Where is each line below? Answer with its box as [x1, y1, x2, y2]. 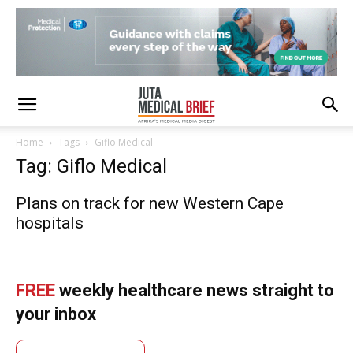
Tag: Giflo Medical [16, 155, 167, 177]
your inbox [16, 304, 96, 324]
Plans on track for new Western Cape [16, 194, 284, 213]
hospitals [16, 214, 84, 232]
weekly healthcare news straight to [55, 281, 334, 300]
